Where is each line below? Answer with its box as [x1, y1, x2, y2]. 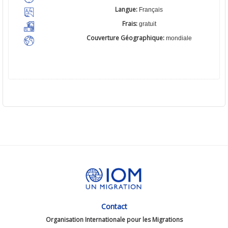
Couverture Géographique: [86, 34, 166, 43]
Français [139, 6, 163, 14]
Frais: [122, 19, 139, 28]
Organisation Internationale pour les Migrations [45, 215, 183, 224]
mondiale [165, 35, 192, 42]
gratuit [138, 20, 156, 28]
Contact [101, 202, 127, 212]
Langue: [115, 5, 139, 14]
